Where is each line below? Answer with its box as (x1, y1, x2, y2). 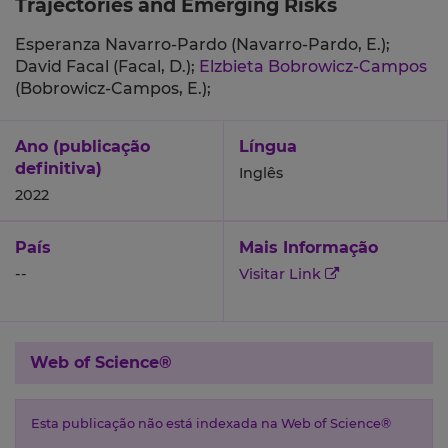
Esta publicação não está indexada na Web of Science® (31, 416, 391, 432)
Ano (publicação (15, 137, 150, 157)
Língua (239, 137, 297, 157)
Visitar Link (239, 265, 325, 284)
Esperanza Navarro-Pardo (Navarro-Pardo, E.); (15, 35, 390, 55)
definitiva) (15, 159, 102, 179)
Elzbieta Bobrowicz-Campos (199, 57, 427, 77)
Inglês (239, 164, 283, 183)
